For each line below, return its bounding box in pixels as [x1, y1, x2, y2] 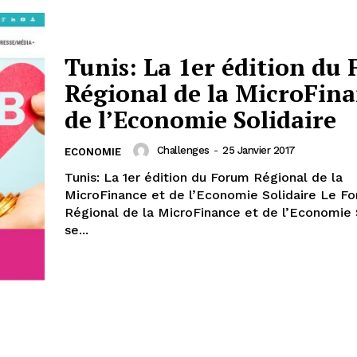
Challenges [156, 144, 210, 156]
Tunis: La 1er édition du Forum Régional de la [65, 169, 343, 185]
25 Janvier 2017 [222, 144, 296, 156]
